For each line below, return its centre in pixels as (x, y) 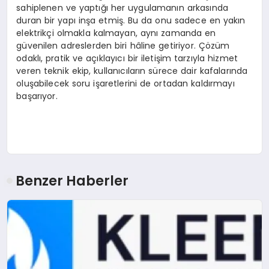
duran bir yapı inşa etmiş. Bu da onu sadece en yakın (131, 20)
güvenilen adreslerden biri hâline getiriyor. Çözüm (123, 45)
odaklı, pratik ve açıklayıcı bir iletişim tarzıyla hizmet (127, 58)
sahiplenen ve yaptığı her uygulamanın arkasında (122, 8)
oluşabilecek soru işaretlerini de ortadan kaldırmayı (125, 83)
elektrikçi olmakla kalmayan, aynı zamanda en (116, 33)
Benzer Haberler (72, 180)
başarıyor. (37, 96)
